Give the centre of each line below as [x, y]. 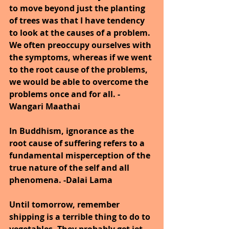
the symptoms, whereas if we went [82, 57]
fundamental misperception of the [81, 155]
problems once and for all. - [66, 94]
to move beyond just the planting [78, 8]
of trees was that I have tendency [78, 20]
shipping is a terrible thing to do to [81, 216]
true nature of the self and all [70, 167]
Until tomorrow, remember [65, 204]
